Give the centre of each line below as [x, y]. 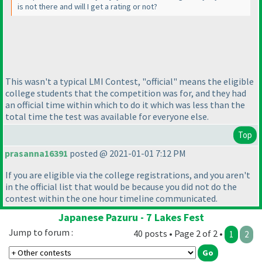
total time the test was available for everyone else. [107, 116]
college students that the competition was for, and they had [126, 93]
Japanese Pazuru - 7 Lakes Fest [131, 218]
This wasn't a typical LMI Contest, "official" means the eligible [130, 81]
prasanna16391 [36, 154]
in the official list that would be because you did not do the [121, 187]
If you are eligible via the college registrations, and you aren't [128, 175]
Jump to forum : [41, 232]
